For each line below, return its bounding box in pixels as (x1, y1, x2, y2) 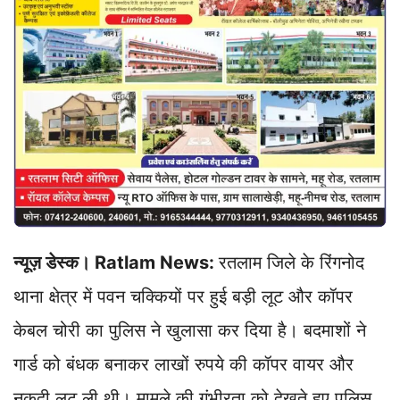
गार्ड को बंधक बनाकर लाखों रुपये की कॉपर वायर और (13, 354, 354, 376)
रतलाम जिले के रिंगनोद (219, 252, 364, 274)
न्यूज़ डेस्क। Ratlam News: (13, 252, 219, 274)
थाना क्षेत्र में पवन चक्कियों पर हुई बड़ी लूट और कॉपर (13, 286, 353, 308)
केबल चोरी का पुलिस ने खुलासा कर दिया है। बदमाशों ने (13, 320, 366, 342)
